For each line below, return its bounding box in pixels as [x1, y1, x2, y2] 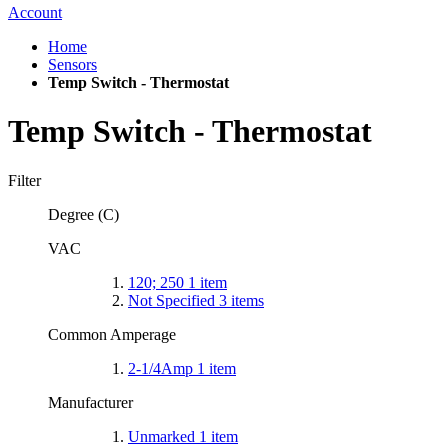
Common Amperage [48, 325, 180, 343]
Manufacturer [48, 393, 137, 411]
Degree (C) [48, 205, 123, 223]
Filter [8, 171, 45, 189]
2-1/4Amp [128, 359, 197, 377]
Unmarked [128, 427, 199, 445]
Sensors [48, 56, 97, 73]
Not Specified [128, 291, 219, 309]
